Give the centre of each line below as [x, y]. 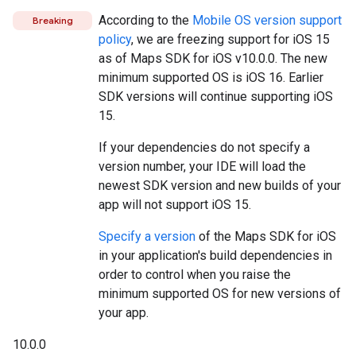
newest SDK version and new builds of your [220, 185]
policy [115, 39]
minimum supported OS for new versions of [220, 293]
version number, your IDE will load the [202, 166]
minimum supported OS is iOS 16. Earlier [211, 77]
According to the [145, 20]
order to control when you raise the [195, 274]
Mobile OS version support [267, 20]
